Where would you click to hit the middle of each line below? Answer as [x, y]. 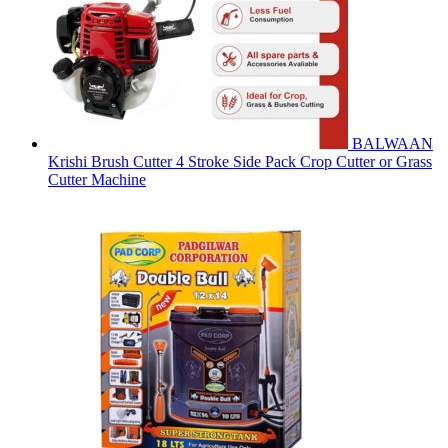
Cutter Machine [97, 179]
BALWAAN [392, 143]
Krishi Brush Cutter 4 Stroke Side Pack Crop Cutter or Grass [240, 161]
